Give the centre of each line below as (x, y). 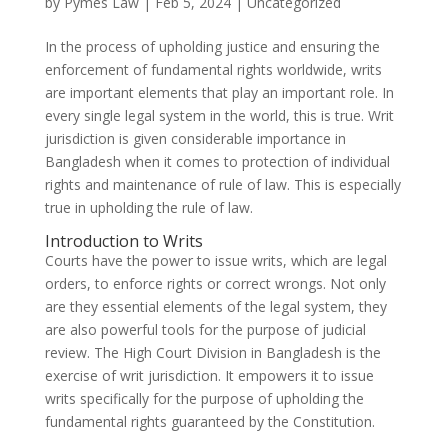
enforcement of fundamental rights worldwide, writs (213, 70)
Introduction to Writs (123, 241)
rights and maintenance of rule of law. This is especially (222, 185)
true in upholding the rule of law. (148, 208)
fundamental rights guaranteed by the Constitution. (209, 422)
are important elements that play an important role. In (219, 93)
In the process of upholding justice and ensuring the (212, 47)
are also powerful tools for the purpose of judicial (205, 330)
